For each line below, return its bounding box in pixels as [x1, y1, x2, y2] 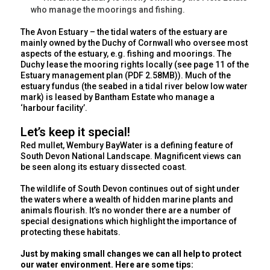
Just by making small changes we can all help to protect [20, 249, 242, 259]
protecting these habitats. [20, 227, 121, 237]
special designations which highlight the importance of [20, 216, 237, 226]
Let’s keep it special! [20, 125, 131, 139]
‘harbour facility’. [20, 103, 88, 113]
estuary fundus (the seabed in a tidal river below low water [20, 81, 248, 91]
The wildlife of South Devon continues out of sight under [20, 184, 240, 193]
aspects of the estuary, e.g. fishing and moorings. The [20, 49, 232, 58]
